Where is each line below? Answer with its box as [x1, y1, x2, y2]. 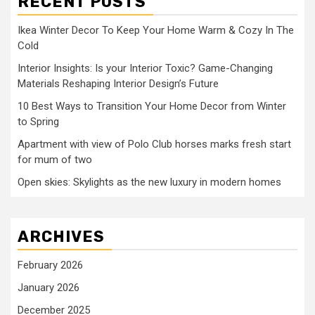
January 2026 [18, 281, 79, 294]
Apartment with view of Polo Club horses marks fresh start [18, 138, 291, 150]
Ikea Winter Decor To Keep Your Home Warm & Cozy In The [18, 24, 294, 37]
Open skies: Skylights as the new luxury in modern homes [18, 176, 281, 188]
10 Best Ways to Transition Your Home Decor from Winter [18, 100, 286, 112]
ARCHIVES [18, 227, 105, 246]
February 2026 [18, 259, 83, 271]
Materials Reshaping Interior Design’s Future [18, 77, 219, 90]
